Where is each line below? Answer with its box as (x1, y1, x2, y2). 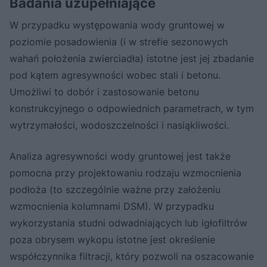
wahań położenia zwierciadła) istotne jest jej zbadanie (10, 52, 254, 64)
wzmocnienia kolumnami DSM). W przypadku (10, 200, 214, 212)
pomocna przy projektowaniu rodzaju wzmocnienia (10, 166, 241, 179)
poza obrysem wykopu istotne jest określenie (10, 233, 215, 246)
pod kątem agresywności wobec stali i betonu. (10, 69, 221, 81)
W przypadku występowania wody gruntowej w (10, 18, 225, 31)
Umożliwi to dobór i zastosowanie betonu (10, 85, 199, 98)
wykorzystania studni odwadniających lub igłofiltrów (10, 216, 247, 229)
